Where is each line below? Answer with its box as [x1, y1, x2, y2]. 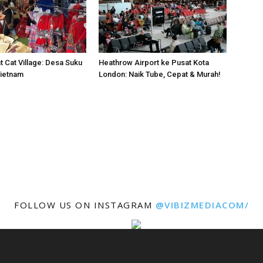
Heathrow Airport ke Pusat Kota [99, 58, 209, 67]
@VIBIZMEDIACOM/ [155, 198, 249, 211]
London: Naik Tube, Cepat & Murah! [99, 69, 221, 79]
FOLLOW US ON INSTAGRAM [14, 198, 156, 211]
